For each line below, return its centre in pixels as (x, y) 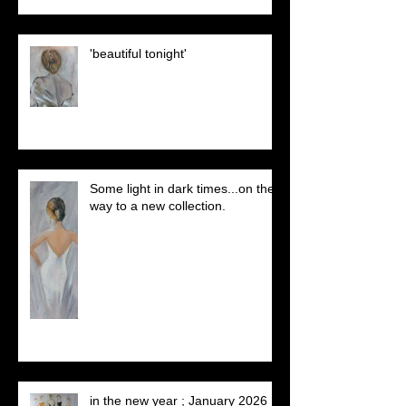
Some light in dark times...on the (182, 189)
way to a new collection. (158, 206)
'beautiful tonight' (138, 54)
